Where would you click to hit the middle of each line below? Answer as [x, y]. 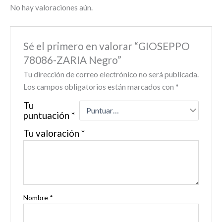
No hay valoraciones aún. [51, 8]
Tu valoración [52, 133]
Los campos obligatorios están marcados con [99, 86]
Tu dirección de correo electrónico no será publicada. [111, 74]
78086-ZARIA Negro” [72, 60]
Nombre [36, 197]
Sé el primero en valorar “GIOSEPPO [106, 46]
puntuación [47, 115]
